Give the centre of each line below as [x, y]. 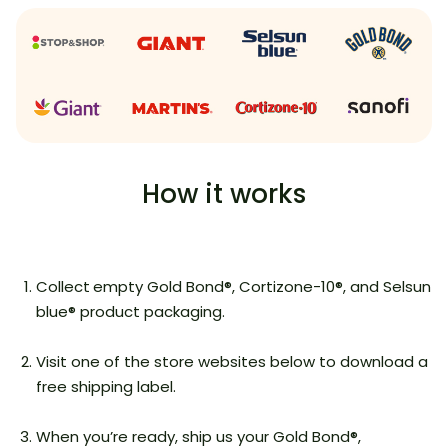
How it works [224, 194]
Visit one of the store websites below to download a [232, 362]
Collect [63, 287]
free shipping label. [106, 387]
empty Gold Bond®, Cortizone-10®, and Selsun [262, 287]
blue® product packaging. [130, 312]
